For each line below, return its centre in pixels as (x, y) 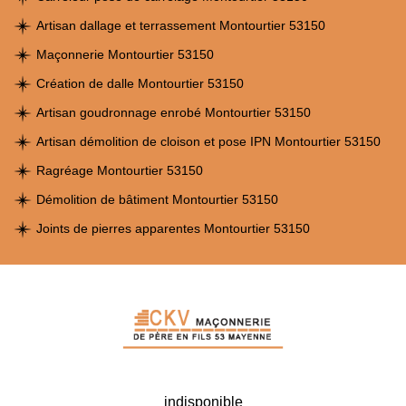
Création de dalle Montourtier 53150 (140, 83)
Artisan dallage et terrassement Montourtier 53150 (181, 25)
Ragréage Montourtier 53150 (120, 170)
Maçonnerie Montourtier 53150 (125, 54)
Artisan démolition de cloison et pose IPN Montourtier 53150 (208, 141)
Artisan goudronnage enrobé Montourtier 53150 (174, 112)
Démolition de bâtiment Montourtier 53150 (157, 199)
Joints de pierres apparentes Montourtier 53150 (173, 228)
